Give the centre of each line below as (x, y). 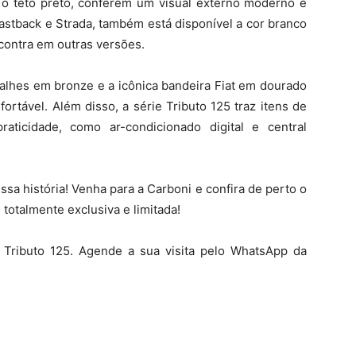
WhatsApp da (269, 250)
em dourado (273, 85)
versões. (120, 44)
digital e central (258, 126)
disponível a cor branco (241, 23)
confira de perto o (256, 188)
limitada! (157, 209)
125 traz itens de (259, 106)
